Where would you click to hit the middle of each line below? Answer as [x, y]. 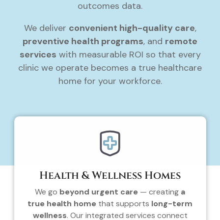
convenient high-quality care [132, 28]
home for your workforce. [110, 81]
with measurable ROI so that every [128, 54]
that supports [124, 203]
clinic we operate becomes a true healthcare [110, 68]
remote [181, 41]
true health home [62, 203]
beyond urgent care [99, 192]
